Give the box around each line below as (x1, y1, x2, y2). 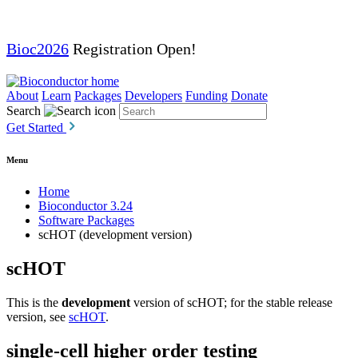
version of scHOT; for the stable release (130, 295, 332, 309)
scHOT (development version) (38, 227, 192, 241)
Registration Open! (69, 40, 197, 58)
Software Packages (38, 213, 134, 227)
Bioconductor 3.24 (38, 198, 133, 213)
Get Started (6, 121, 66, 134)
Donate (231, 89, 268, 102)
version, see (6, 309, 69, 324)
